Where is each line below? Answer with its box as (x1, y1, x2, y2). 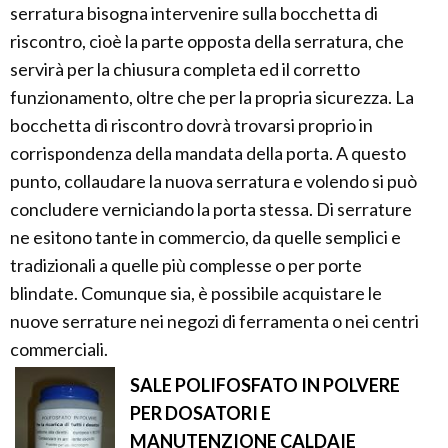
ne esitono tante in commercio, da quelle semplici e (10, 226, 401, 249)
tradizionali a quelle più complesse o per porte (10, 254, 362, 277)
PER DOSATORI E (130, 402, 271, 425)
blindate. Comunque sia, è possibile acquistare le (10, 282, 382, 305)
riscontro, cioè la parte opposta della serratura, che (10, 30, 404, 53)
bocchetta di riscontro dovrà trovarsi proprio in (10, 114, 373, 137)
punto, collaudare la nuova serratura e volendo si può (10, 170, 417, 193)
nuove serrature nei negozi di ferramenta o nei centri (10, 310, 419, 333)
